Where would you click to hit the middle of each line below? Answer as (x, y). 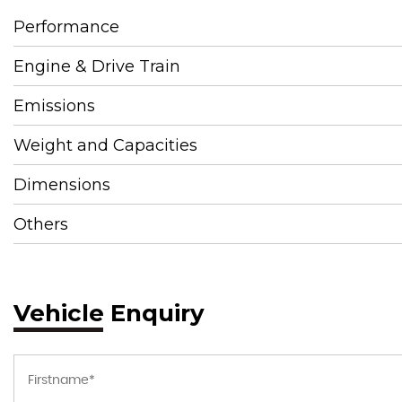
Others (41, 224)
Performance (66, 27)
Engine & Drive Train (97, 66)
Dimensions (62, 185)
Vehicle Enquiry (109, 313)
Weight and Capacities (105, 145)
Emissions (54, 106)
